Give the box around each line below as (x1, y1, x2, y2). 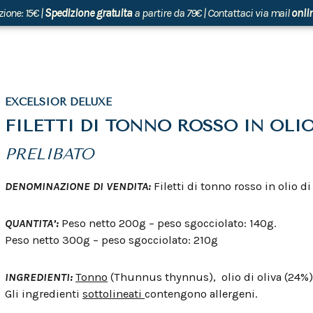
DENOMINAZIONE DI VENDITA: (5, 180, 154, 193)
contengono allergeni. (145, 286, 257, 300)
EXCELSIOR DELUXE (5, 96, 112, 108)
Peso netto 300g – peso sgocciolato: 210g (5, 233, 218, 247)
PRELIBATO (5, 145, 94, 163)
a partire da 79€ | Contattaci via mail (132, 6, 292, 20)
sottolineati (82, 286, 145, 300)
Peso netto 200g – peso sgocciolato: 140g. (61, 216, 276, 230)
